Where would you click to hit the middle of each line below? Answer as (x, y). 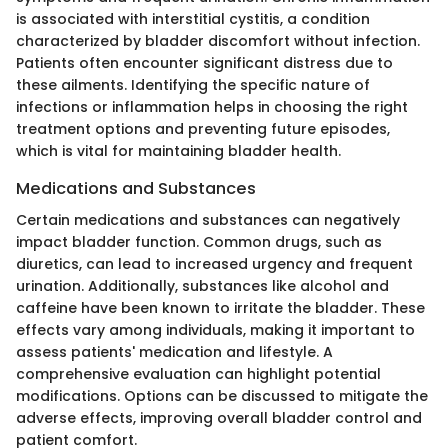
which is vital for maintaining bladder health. (178, 150)
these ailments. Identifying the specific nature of (193, 84)
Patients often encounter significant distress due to (204, 62)
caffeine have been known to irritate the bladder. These (220, 308)
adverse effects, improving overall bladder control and (219, 418)
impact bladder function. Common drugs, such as (199, 242)
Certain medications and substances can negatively (208, 220)
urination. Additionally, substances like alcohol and (202, 286)
